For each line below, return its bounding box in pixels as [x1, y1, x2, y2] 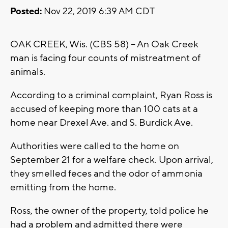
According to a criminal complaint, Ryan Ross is [10, 89, 212, 102]
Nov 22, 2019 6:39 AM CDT [42, 6, 155, 18]
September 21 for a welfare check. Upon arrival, [10, 154, 213, 166]
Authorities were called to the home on [10, 140, 179, 153]
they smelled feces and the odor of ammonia [10, 167, 203, 180]
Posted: [10, 6, 42, 18]
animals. [10, 66, 45, 78]
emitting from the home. [10, 181, 118, 194]
